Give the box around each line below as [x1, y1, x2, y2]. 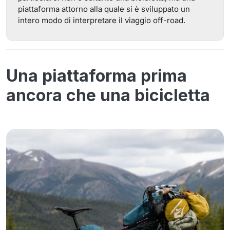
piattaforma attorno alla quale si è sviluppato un [18, 4, 190, 14]
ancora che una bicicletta [6, 85, 210, 105]
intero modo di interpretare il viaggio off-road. [18, 15, 185, 25]
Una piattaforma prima [6, 66, 187, 86]
